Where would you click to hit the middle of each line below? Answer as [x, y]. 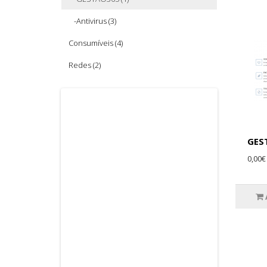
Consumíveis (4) [96, 43]
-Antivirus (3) [92, 21]
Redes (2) [85, 65]
